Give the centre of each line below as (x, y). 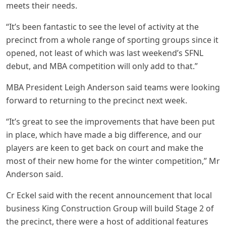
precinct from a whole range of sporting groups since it (112, 40)
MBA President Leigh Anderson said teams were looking (113, 88)
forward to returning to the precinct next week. (97, 101)
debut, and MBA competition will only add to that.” (102, 66)
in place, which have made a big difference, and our (104, 135)
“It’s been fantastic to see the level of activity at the (102, 27)
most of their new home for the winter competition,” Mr (113, 161)
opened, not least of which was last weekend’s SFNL (105, 53)
